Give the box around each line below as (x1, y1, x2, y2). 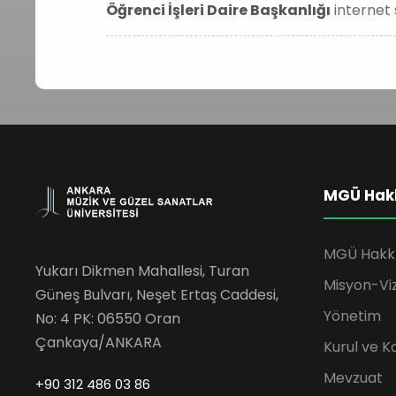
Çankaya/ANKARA (35, 332, 162, 353)
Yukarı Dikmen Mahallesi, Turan (35, 261, 249, 281)
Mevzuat (324, 368, 383, 388)
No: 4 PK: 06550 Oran (35, 308, 180, 329)
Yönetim (324, 306, 381, 326)
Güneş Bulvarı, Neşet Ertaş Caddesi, (35, 285, 278, 305)
